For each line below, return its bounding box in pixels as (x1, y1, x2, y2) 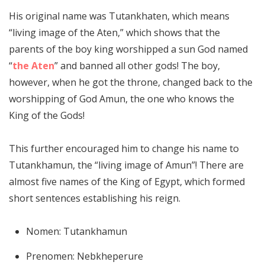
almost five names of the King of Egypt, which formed (9, 175, 245, 189)
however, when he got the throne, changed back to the (9, 76, 253, 89)
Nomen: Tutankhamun (25, 225, 127, 238)
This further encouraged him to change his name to (9, 142, 239, 156)
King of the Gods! (9, 109, 85, 122)
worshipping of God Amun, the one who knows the (9, 92, 234, 106)
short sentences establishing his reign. (9, 192, 180, 205)
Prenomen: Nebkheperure (25, 250, 143, 263)
